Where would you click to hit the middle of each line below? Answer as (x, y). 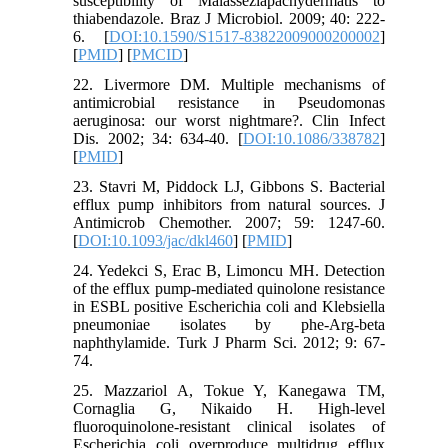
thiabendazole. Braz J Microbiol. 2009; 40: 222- (229, 18)
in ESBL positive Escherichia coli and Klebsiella (229, 306)
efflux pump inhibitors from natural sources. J (229, 204)
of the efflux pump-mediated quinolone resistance (229, 288)
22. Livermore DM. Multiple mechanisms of (229, 84)
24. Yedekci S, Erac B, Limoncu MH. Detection (229, 270)
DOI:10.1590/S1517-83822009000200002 (244, 36)
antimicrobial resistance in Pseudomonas (229, 102)
